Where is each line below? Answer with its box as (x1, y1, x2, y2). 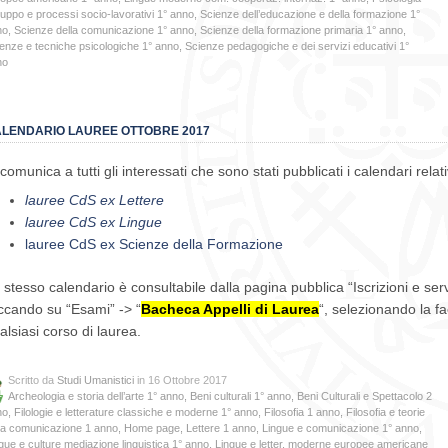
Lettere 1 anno (186, 422, 256, 435)
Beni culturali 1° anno (190, 390, 291, 403)
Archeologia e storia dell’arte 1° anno (8, 390, 184, 403)
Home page (124, 422, 180, 435)
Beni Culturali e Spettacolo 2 (297, 390, 432, 403)
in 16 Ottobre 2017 (134, 374, 227, 387)
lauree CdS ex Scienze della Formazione (24, 235, 283, 252)
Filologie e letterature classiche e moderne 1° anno (14, 406, 258, 419)
